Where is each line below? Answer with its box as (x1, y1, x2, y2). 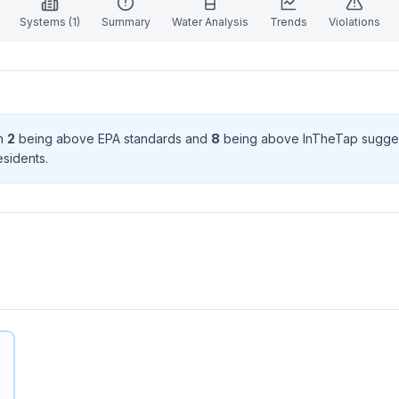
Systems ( (19, 15, 72, 28)
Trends (269, 15, 307, 28)
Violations (328, 15, 380, 28)
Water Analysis (171, 15, 248, 28)
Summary (101, 15, 151, 28)
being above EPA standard (15, 131, 175, 146)
